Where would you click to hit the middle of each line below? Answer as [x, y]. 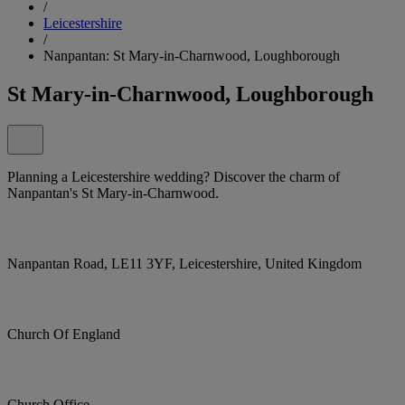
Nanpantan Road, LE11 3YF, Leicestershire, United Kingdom [184, 263]
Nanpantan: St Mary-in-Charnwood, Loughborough [192, 55]
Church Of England [64, 334]
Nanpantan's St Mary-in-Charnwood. [113, 193]
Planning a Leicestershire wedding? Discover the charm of [174, 176]
